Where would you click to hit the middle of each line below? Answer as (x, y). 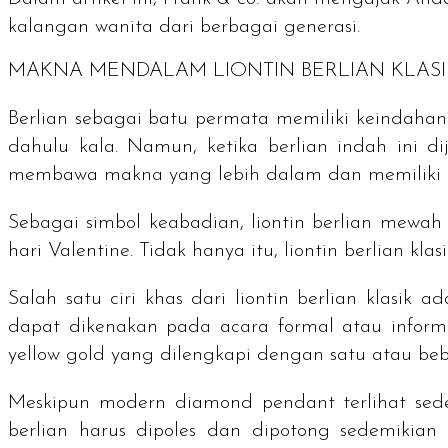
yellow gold (56, 355)
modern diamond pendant (216, 403)
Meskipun (53, 403)
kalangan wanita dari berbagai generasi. (184, 26)
